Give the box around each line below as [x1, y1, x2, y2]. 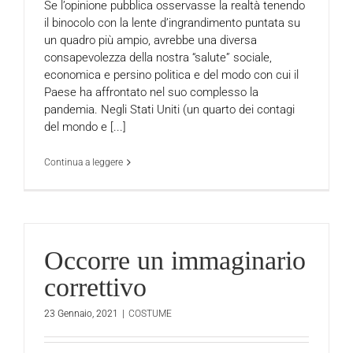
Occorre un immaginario [44, 246, 306, 275]
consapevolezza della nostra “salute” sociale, [44, 50, 272, 65]
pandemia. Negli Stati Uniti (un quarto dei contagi [44, 102, 295, 117]
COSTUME [128, 307, 172, 319]
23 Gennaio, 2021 [44, 307, 118, 319]
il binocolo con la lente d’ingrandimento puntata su [44, 15, 300, 30]
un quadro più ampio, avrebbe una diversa [44, 32, 257, 47]
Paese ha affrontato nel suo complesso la [44, 84, 258, 99]
